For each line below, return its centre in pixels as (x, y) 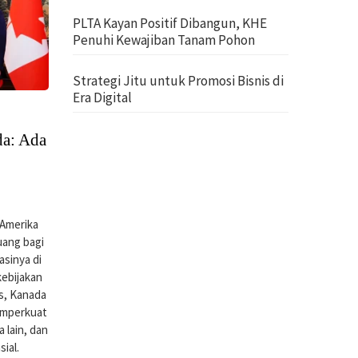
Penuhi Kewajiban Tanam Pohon (164, 40)
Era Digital (102, 97)
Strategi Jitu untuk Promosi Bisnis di (178, 81)
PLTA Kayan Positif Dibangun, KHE (170, 23)
